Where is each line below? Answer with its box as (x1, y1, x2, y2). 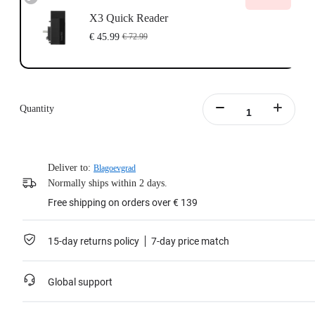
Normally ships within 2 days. (48, 178, 167, 189)
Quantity (20, 103, 54, 115)
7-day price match (151, 236, 229, 247)
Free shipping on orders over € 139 (48, 197, 198, 209)
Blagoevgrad (94, 163, 136, 174)
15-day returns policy (48, 236, 139, 247)
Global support (48, 276, 112, 288)
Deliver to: (48, 162, 91, 174)
